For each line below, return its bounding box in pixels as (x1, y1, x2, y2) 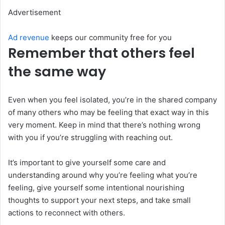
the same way (8, 62, 106, 81)
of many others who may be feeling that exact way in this (8, 107, 209, 117)
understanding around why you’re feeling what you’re (8, 170, 197, 180)
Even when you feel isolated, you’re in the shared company (8, 94, 217, 104)
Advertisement (8, 7, 61, 17)
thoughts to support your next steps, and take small (8, 195, 191, 205)
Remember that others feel (8, 43, 195, 62)
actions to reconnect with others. (8, 207, 125, 217)
